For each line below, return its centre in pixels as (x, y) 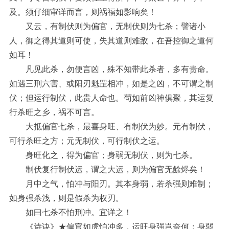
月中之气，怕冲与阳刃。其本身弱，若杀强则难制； (111, 184)
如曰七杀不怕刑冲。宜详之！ (71, 213)
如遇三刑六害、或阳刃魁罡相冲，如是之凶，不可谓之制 (111, 84)
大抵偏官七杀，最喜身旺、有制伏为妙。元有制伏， (111, 127)
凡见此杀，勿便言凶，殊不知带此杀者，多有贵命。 (111, 70)
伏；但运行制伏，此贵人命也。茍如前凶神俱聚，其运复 (111, 98)
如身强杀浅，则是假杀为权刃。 (66, 198)
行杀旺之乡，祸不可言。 (54, 112)
